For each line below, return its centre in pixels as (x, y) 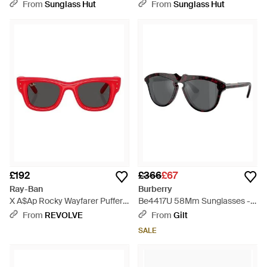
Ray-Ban (26, 189)
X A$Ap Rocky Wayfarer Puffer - (69, 201)
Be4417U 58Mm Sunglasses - (194, 201)
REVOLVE (64, 215)
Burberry (155, 189)
